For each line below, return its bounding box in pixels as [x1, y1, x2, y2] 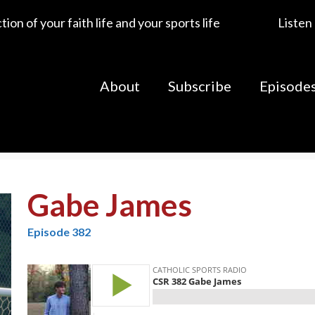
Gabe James [27, 186, 193, 223]
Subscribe [168, 77, 231, 94]
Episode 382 [27, 225, 91, 238]
